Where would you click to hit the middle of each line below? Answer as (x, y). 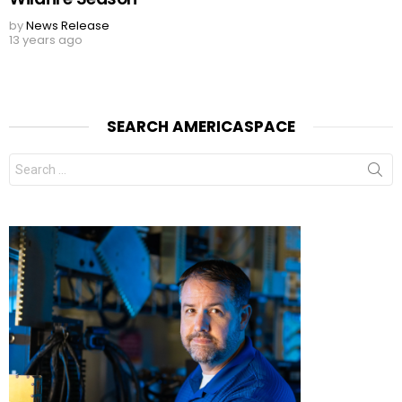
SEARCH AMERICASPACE (201, 127)
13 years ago (46, 40)
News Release (68, 26)
